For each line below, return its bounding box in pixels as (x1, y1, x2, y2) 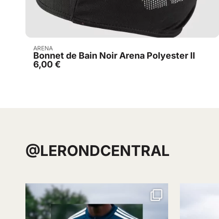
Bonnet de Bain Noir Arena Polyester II (33, 50, 195, 61)
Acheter (112, 43, 143, 53)
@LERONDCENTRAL (25, 142, 170, 160)
